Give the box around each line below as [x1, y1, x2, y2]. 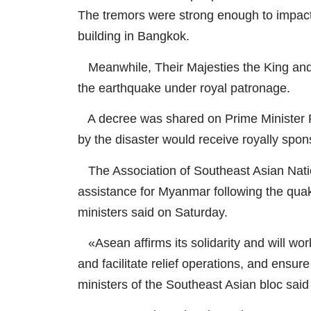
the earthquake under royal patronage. [78, 81, 290, 95]
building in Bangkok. [78, 29, 190, 44]
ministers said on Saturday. [78, 205, 228, 219]
